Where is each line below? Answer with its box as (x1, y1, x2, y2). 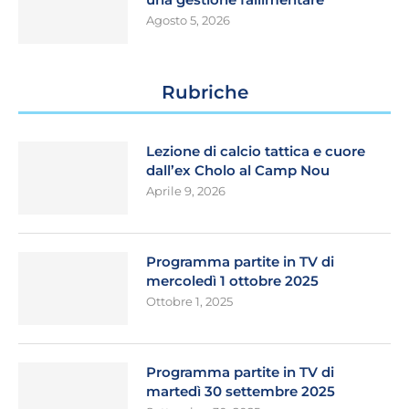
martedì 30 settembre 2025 (146, 382, 335, 400)
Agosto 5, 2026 (146, 12, 230, 27)
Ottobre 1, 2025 (146, 293, 233, 309)
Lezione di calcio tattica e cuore (146, 142, 365, 160)
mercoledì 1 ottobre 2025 (146, 271, 319, 289)
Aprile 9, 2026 (146, 183, 225, 198)
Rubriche (161, 80, 248, 103)
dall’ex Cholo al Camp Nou (146, 161, 330, 179)
